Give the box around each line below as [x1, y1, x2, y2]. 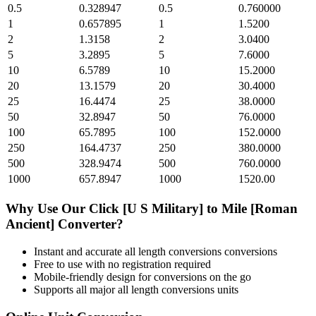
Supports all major [34, 283, 118, 296]
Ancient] [6, 217, 54, 232]
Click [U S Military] [89, 201, 203, 217]
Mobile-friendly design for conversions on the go [34, 270, 251, 283]
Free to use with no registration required [34, 257, 211, 270]
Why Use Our [6, 201, 89, 217]
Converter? [54, 217, 123, 232]
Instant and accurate [34, 245, 125, 257]
